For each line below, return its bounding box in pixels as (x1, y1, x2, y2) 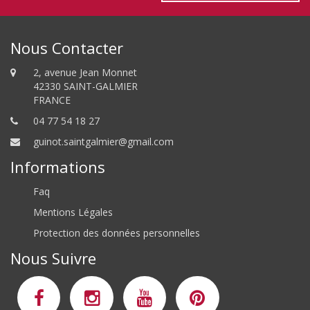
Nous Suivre (10, 248, 96, 268)
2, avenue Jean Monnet (33, 66, 137, 79)
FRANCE (33, 93, 71, 107)
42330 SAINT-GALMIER (33, 80, 138, 93)
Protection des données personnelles (33, 226, 200, 239)
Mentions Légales (33, 206, 113, 219)
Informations (10, 156, 105, 177)
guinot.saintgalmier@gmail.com (33, 135, 174, 148)
